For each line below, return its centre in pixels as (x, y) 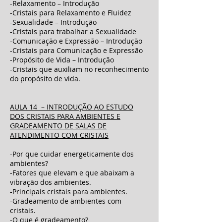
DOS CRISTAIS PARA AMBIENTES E (65, 116)
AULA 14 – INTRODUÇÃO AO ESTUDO (72, 107)
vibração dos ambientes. (51, 182)
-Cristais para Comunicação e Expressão (76, 50)
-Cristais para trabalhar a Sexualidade (73, 31)
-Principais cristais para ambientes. (69, 192)
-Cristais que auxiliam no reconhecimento (79, 69)
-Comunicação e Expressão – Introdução (76, 41)
